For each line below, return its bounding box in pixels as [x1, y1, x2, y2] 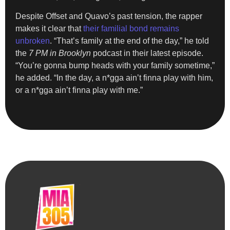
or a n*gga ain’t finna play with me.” [15, 86, 143, 95]
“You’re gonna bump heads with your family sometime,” [15, 61, 215, 70]
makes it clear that [15, 24, 83, 33]
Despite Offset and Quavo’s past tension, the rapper [15, 12, 202, 21]
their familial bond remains [83, 24, 179, 33]
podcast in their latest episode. [91, 49, 203, 58]
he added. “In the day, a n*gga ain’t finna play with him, [15, 73, 213, 83]
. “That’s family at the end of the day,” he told [50, 36, 209, 46]
